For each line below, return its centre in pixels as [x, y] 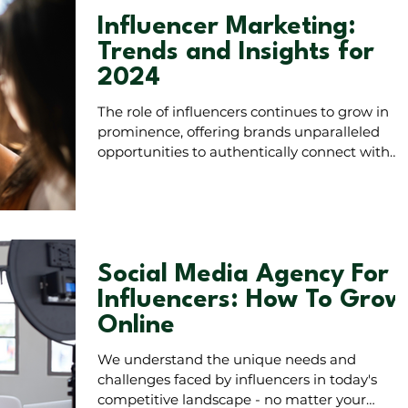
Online [136, 326]
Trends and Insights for [236, 53]
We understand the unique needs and [227, 359]
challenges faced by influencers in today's [237, 379]
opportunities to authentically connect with [244, 152]
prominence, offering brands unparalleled [239, 132]
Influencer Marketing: [227, 28]
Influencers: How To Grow [251, 300]
